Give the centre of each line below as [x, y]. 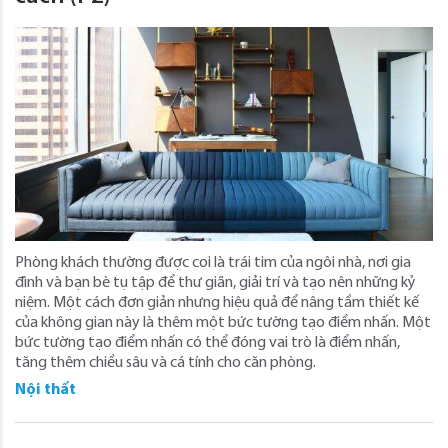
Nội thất [45, 389]
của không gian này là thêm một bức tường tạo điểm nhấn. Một [223, 322]
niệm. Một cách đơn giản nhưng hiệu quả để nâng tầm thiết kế [217, 302]
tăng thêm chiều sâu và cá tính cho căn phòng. [165, 362]
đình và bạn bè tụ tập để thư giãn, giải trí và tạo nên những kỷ [215, 282]
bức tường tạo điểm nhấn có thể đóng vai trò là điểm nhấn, [207, 342]
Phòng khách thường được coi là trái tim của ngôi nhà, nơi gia [213, 262]
